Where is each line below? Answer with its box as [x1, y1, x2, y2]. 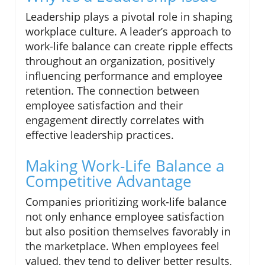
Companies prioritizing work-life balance [25, 194, 227, 209]
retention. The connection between [25, 83, 199, 98]
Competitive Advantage [25, 170, 192, 192]
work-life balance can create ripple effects [25, 38, 233, 53]
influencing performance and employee [25, 68, 222, 83]
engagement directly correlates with [25, 112, 204, 127]
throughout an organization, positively [25, 53, 215, 68]
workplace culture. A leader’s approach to [25, 24, 231, 38]
